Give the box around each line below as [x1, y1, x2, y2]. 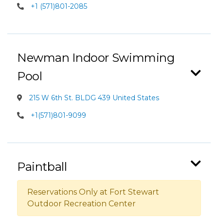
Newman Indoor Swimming [17, 51, 175, 65]
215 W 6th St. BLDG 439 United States [27, 93, 159, 102]
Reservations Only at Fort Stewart [27, 187, 159, 197]
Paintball [17, 160, 67, 174]
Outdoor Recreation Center [27, 199, 136, 208]
